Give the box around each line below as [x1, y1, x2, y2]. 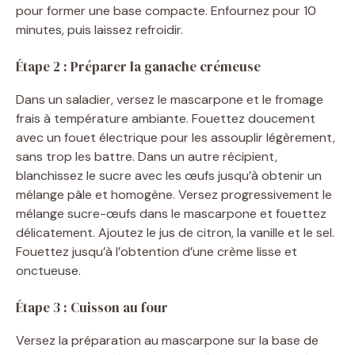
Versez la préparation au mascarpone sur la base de [16, 331, 319, 349]
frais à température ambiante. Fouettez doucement [16, 109, 315, 127]
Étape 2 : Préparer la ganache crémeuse [16, 56, 261, 76]
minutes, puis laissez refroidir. [16, 21, 183, 38]
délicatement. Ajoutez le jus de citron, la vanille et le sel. [16, 223, 334, 241]
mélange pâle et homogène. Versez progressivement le [16, 185, 332, 203]
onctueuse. [16, 261, 81, 279]
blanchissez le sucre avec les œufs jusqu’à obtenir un [16, 166, 322, 184]
